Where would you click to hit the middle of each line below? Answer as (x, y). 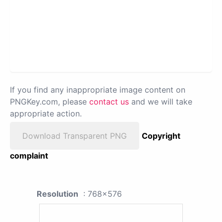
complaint (29, 156)
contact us (109, 102)
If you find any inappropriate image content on (98, 90)
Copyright (161, 136)
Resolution (57, 194)
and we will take (161, 102)
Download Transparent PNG (75, 136)
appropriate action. (46, 114)
